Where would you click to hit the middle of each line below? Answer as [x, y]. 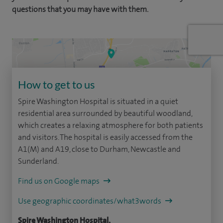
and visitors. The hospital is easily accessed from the [105, 137]
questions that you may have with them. [80, 9]
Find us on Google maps [59, 181]
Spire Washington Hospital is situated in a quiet [98, 102]
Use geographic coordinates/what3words [90, 201]
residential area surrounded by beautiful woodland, [105, 113]
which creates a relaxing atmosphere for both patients [111, 125]
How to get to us [56, 85]
